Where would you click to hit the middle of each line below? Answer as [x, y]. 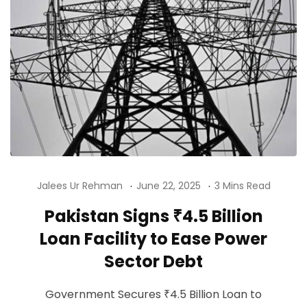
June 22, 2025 [168, 185]
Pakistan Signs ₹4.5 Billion [153, 216]
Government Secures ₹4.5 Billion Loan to [153, 294]
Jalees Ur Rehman [79, 185]
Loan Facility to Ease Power [153, 238]
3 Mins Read [242, 185]
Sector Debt [153, 261]
